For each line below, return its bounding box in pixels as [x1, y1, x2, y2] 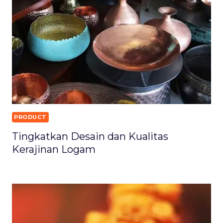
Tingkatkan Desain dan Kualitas [12, 130, 168, 143]
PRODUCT [14, 113, 47, 120]
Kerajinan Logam [12, 143, 96, 156]
